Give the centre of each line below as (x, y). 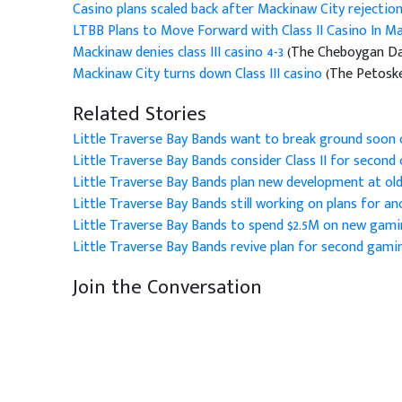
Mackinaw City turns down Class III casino (199, 74)
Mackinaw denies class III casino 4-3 (179, 52)
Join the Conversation (167, 288)
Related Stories (139, 114)
